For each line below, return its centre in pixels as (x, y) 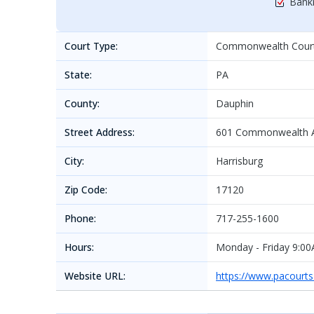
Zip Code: (86, 190)
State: (78, 75)
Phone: (80, 218)
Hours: (79, 247)
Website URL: (95, 276)
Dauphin (235, 103)
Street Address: (100, 132)
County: (82, 103)
